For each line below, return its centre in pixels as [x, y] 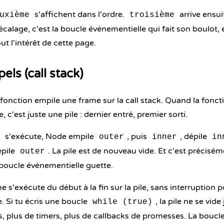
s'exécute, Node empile [49, 136]
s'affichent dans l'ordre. [79, 14]
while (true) [122, 202]
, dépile [194, 136]
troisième [152, 15]
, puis [138, 136]
